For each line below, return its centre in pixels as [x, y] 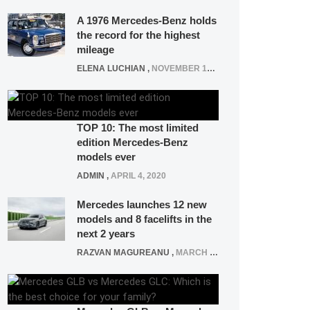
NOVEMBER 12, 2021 [179, 69]
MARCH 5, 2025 [193, 253]
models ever [106, 157]
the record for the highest [138, 35]
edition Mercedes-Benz [133, 142]
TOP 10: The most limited [138, 128]
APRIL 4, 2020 [138, 176]
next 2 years [106, 234]
